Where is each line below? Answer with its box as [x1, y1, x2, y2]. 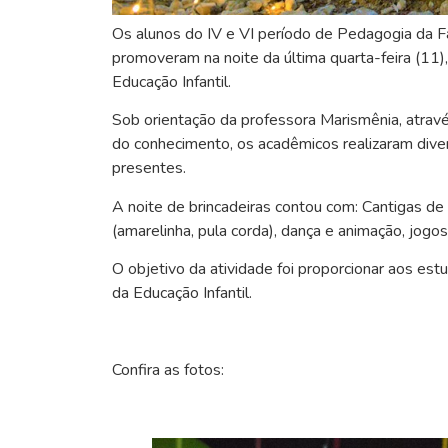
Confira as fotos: [112, 359, 224, 381]
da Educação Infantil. [112, 282, 252, 305]
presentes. [112, 157, 186, 180]
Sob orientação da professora [112, 109, 320, 132]
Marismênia [320, 109, 399, 132]
